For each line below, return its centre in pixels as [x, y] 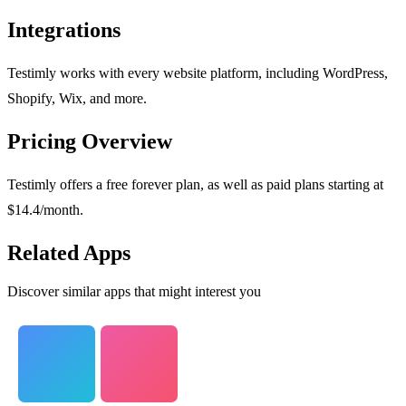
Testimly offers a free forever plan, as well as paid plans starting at [195, 185]
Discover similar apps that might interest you [134, 291]
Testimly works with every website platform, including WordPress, [198, 73]
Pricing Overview [90, 142]
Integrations [64, 30]
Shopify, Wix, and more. [77, 99]
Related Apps [69, 253]
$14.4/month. [45, 210]
